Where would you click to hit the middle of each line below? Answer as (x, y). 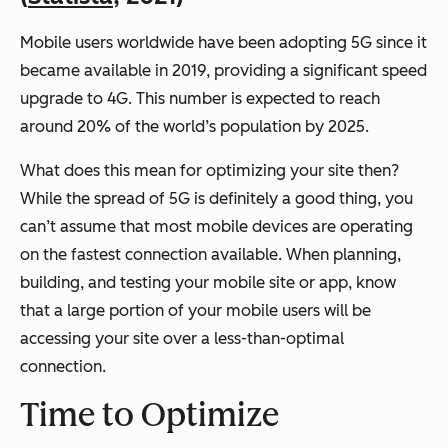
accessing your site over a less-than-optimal (182, 339)
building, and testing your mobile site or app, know (208, 283)
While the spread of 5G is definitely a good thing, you (216, 199)
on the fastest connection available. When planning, (210, 255)
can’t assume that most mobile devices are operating (216, 227)
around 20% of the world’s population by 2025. (194, 127)
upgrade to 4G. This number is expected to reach (200, 99)
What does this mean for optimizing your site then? (209, 171)
